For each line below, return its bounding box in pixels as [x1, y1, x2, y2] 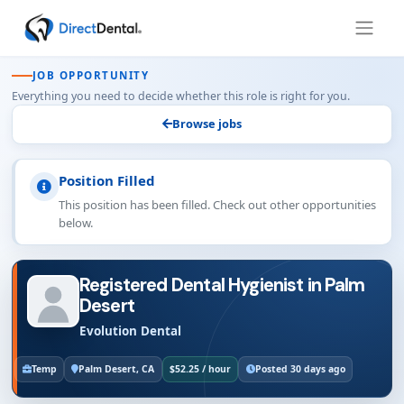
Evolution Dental [78, 322, 181, 339]
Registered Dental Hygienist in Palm [78, 272, 365, 297]
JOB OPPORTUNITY [32, 69, 150, 83]
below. [58, 214, 93, 231]
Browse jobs [172, 115, 242, 133]
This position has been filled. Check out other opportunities [58, 196, 376, 213]
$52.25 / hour [170, 362, 231, 375]
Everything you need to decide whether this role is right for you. [11, 87, 350, 104]
